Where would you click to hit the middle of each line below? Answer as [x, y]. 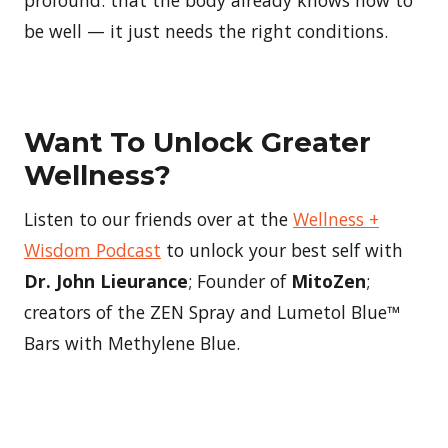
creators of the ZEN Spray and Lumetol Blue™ [212, 311]
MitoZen [328, 280]
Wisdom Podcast [92, 249]
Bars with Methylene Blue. [132, 342]
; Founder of [239, 280]
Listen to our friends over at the [158, 218]
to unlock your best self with [282, 249]
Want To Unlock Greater [197, 141]
